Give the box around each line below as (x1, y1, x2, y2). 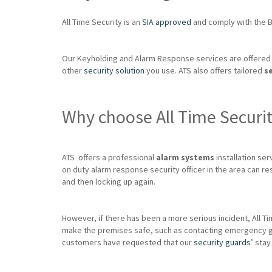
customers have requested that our (62, 237, 194, 248)
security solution (84, 65, 144, 76)
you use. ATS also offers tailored (144, 65, 264, 76)
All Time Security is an (62, 16, 142, 27)
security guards (194, 237, 251, 248)
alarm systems (156, 152, 214, 163)
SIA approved (142, 16, 191, 27)
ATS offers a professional (62, 152, 156, 163)
